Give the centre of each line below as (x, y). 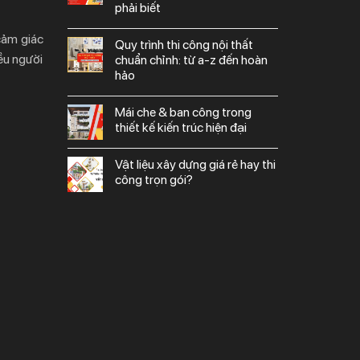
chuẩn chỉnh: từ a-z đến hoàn (191, 59)
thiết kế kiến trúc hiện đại (180, 127)
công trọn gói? (153, 179)
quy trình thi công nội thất (119, 44)
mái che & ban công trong (120, 112)
